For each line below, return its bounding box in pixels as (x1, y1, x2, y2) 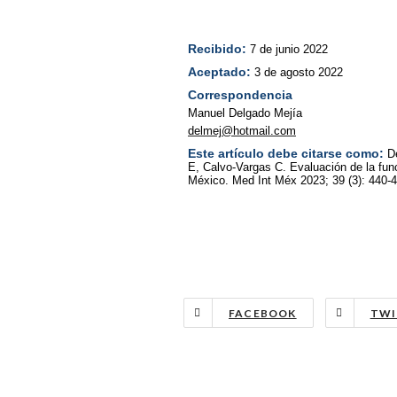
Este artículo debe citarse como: (188, 145, 387, 160)
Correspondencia (188, 87, 292, 102)
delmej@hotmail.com (188, 123, 296, 137)
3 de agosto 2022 (251, 65, 343, 79)
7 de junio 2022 (246, 42, 328, 56)
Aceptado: (188, 64, 251, 79)
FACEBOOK (229, 306, 297, 320)
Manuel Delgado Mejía (188, 105, 302, 120)
